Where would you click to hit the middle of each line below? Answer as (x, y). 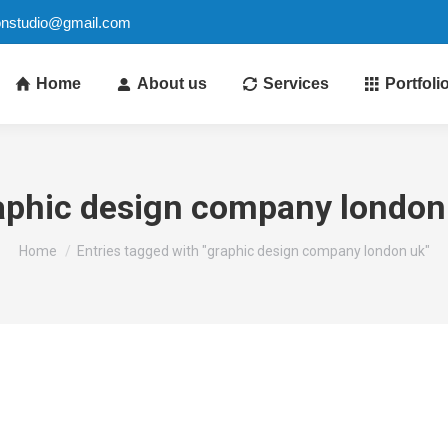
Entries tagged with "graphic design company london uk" (253, 251)
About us (172, 83)
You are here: (63, 241)
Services (296, 83)
